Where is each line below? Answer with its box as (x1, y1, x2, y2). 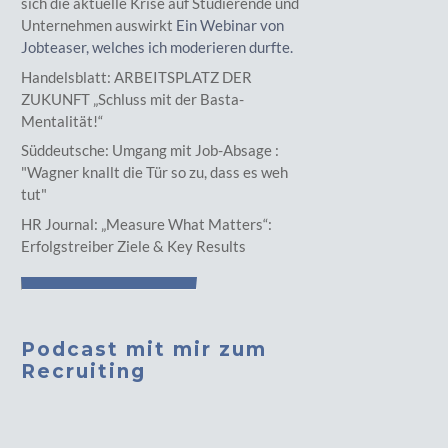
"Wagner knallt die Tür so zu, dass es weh (21, 163, 289, 181)
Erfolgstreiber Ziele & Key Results (21, 236, 247, 255)
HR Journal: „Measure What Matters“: (21, 214, 273, 233)
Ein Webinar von (173, 16, 285, 34)
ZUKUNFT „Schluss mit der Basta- (21, 89, 245, 108)
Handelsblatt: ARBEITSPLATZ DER (21, 67, 253, 86)
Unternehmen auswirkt (21, 16, 174, 34)
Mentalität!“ (21, 111, 104, 130)
